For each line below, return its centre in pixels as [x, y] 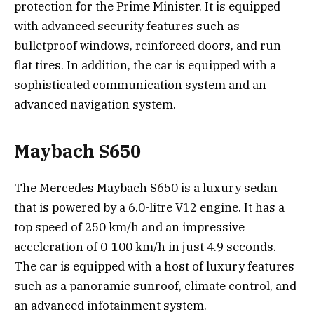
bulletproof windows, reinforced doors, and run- [150, 45]
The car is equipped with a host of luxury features [154, 267]
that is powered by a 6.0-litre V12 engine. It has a [149, 208]
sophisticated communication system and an [140, 84]
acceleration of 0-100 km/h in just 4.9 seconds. [145, 247]
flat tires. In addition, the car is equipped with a [145, 65]
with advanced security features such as [127, 26]
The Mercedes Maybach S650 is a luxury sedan [146, 188]
